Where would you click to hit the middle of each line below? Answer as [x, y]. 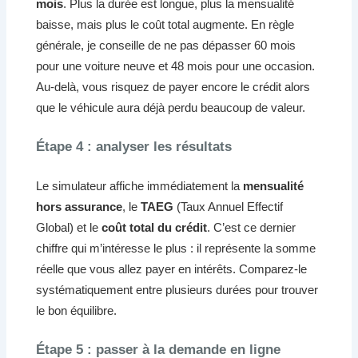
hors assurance [80, 206]
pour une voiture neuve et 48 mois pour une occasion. [176, 66]
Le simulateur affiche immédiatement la [140, 185]
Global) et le [69, 227]
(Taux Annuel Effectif [229, 206]
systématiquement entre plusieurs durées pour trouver [177, 289]
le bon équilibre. [77, 310]
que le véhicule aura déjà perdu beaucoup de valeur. [171, 108]
